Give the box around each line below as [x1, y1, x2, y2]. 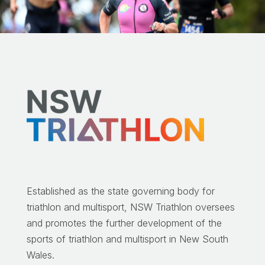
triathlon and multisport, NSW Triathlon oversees [26, 201, 235, 214]
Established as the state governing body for [26, 185, 215, 198]
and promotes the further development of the [26, 217, 222, 230]
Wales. [26, 249, 54, 261]
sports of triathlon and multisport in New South [26, 233, 228, 245]
